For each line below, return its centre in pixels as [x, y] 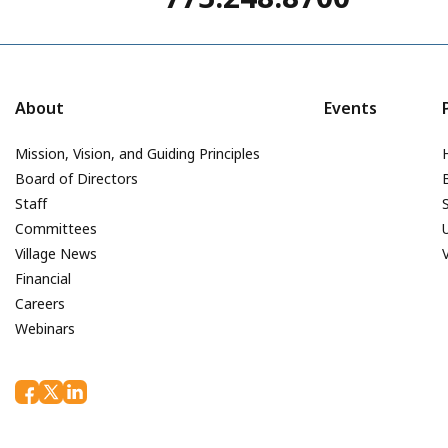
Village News [56, 253]
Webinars [45, 328]
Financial [43, 278]
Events [351, 107]
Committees [56, 228]
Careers [40, 303]
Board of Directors [76, 178]
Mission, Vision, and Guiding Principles [137, 153]
